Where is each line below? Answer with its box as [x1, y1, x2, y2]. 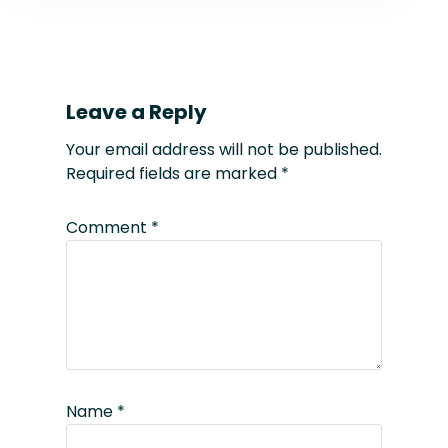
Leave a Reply [66, 98, 207, 127]
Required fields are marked [66, 162, 281, 186]
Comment [66, 216, 151, 240]
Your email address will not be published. [66, 138, 382, 162]
